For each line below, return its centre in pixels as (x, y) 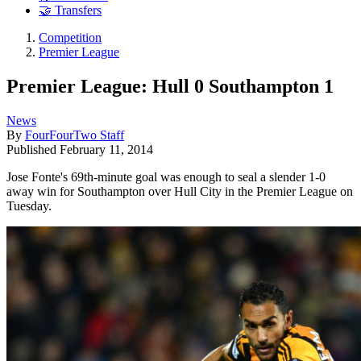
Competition (70, 38)
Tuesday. (29, 205)
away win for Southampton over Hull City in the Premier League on (180, 191)
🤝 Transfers (70, 10)
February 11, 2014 (106, 149)
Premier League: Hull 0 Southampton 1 (170, 86)
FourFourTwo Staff (75, 135)
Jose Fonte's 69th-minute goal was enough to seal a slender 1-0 (166, 176)
